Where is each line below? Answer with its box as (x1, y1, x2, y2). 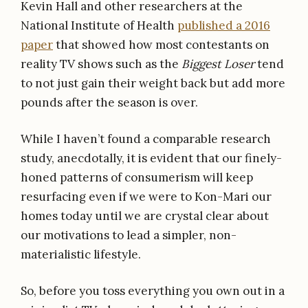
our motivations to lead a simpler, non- (21, 228, 236, 243)
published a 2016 (177, 18, 270, 34)
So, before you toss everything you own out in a (21, 283, 285, 298)
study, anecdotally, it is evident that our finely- (21, 151, 282, 166)
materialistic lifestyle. (21, 247, 141, 263)
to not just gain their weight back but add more (21, 76, 285, 91)
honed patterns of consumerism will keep (21, 170, 253, 186)
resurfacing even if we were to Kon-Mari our (21, 189, 272, 205)
